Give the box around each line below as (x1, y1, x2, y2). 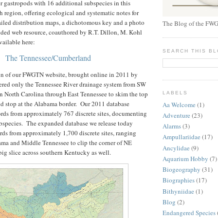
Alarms (163, 122, 181, 131)
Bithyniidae (163, 186, 194, 196)
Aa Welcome (163, 100, 196, 109)
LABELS (163, 90, 188, 96)
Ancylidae (163, 143, 190, 152)
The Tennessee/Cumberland (5, 53, 91, 63)
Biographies (163, 176, 195, 185)
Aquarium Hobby (163, 154, 208, 163)
